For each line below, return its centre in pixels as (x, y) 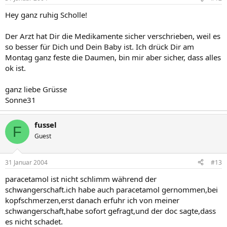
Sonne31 (21, 100)
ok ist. (15, 68)
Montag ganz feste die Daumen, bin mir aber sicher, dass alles (113, 57)
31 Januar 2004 (26, 162)
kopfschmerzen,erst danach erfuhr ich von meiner (92, 200)
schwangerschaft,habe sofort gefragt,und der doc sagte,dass (110, 211)
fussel (46, 125)
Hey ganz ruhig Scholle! (46, 15)
